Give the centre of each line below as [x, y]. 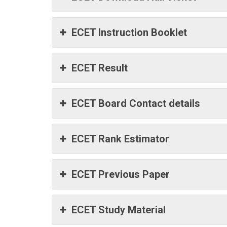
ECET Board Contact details [136, 103]
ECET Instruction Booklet [129, 32]
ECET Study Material [119, 210]
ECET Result [100, 68]
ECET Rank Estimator [120, 139]
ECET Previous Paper [121, 174]
